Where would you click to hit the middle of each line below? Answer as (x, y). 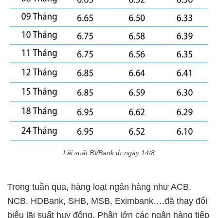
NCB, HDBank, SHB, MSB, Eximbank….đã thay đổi (107, 201)
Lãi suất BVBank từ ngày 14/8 (109, 153)
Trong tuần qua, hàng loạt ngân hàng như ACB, (99, 187)
